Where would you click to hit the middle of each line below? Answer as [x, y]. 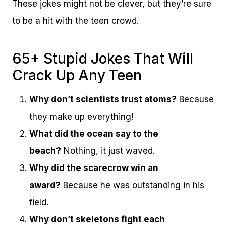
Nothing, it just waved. [108, 151]
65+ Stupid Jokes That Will [103, 58]
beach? [45, 151]
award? [45, 185]
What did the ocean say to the [94, 133]
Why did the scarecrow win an [94, 168]
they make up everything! [81, 116]
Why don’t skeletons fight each [97, 219]
